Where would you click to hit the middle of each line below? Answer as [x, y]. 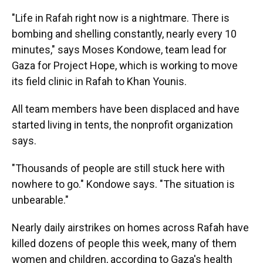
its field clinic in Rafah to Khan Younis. [99, 82]
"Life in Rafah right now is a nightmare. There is [121, 18]
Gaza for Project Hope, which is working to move [125, 66]
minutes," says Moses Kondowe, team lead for [119, 50]
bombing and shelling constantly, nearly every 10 [124, 34]
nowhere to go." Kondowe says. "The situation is [123, 184]
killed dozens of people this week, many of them [124, 244]
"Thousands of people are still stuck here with [118, 168]
